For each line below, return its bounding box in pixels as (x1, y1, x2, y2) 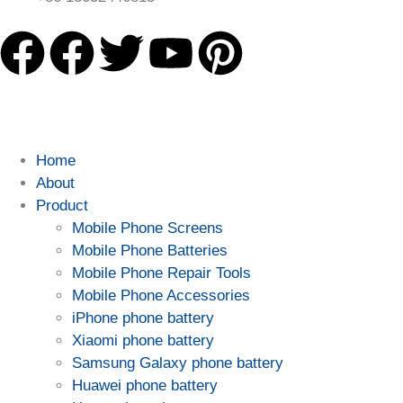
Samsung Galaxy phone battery (72, 354, 283, 372)
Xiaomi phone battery (72, 332, 214, 349)
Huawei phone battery (72, 377, 218, 394)
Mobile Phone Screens (72, 219, 223, 237)
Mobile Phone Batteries (72, 242, 228, 259)
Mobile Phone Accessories (72, 287, 250, 304)
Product (36, 197, 88, 214)
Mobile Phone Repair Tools (72, 264, 251, 282)
